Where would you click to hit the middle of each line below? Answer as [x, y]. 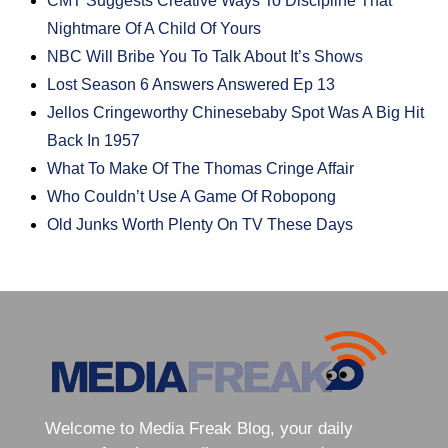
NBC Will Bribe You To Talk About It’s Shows [205, 57]
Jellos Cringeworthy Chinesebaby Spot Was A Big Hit [236, 113]
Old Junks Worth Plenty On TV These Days [200, 225]
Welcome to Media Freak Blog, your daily [198, 429]
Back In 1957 [94, 141]
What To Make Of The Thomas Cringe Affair [201, 169]
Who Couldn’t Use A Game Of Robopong [192, 197]
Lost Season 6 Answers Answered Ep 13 [191, 85]
